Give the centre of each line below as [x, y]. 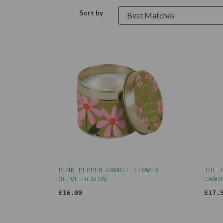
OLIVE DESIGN [82, 179]
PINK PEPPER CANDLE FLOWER [108, 170]
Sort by [91, 12]
